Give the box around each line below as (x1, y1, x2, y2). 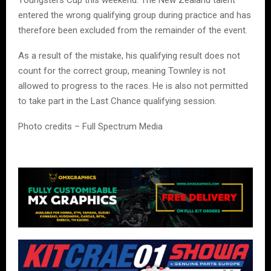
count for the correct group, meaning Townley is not (18, 65, 226, 76)
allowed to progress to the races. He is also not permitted (18, 80, 248, 91)
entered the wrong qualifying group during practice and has (18, 9, 251, 21)
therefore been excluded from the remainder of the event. (18, 24, 247, 36)
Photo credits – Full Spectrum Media (18, 120, 163, 132)
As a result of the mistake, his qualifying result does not (18, 50, 240, 61)
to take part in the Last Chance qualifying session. (18, 95, 217, 106)
